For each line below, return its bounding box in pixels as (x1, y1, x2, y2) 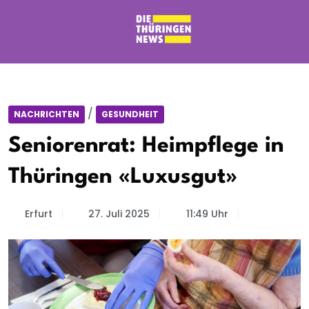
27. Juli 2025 (88, 207, 150, 221)
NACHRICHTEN (14, 108, 79, 120)
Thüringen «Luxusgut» (8, 166, 237, 188)
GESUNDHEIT (101, 108, 159, 120)
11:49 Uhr (186, 207, 228, 221)
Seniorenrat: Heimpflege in (8, 135, 284, 157)
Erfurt (24, 207, 52, 221)
